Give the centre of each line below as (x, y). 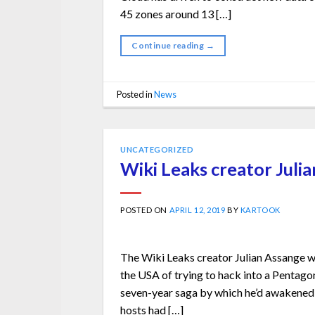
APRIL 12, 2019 (197, 210)
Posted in (136, 94)
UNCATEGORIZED (157, 150)
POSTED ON (145, 210)
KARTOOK (260, 210)
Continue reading (169, 46)
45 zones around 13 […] (176, 14)
